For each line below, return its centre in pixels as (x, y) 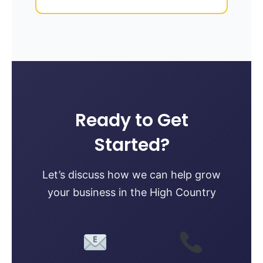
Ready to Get (131, 120)
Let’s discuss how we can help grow (131, 174)
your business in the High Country (131, 192)
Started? (131, 145)
